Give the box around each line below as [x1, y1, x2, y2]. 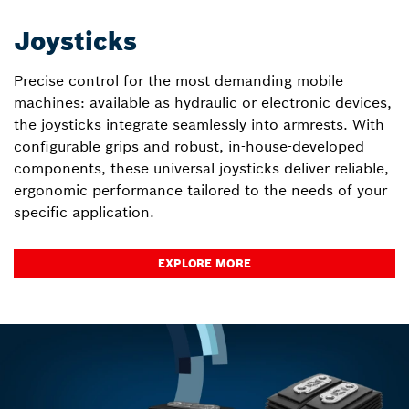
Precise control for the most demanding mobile [14, 71, 343, 90]
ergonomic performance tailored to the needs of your [14, 181, 387, 200]
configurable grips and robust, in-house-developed [14, 137, 364, 156]
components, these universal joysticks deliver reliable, [14, 159, 389, 178]
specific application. [14, 203, 154, 222]
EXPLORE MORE [157, 257, 252, 271]
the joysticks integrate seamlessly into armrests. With [14, 115, 384, 134]
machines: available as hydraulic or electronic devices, [14, 93, 392, 112]
